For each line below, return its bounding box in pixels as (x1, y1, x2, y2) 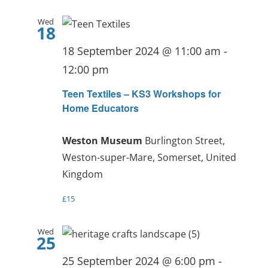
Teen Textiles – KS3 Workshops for (62, 86, 221, 100)
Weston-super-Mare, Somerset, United (62, 150, 236, 164)
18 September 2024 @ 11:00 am (62, 43, 221, 58)
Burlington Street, (144, 133, 225, 147)
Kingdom (62, 167, 103, 181)
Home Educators (62, 100, 139, 115)
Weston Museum (62, 133, 145, 147)
